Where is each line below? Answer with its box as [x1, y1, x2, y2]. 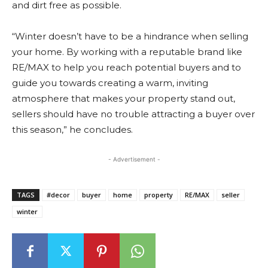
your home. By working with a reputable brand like [12, 46, 242, 57]
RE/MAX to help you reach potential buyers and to [12, 62, 241, 73]
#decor [47, 190, 70, 199]
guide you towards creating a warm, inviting [12, 77, 208, 89]
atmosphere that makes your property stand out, [12, 93, 235, 104]
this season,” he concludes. [12, 124, 133, 135]
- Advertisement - [108, 156, 160, 163]
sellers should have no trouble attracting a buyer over [12, 108, 255, 120]
